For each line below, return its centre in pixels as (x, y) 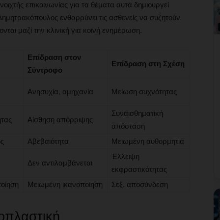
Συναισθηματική (137, 113)
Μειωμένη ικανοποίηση (65, 184)
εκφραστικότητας (139, 169)
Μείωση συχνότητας (144, 92)
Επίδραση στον (54, 57)
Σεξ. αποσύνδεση (140, 184)
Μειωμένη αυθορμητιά (148, 141)
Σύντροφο (45, 70)
